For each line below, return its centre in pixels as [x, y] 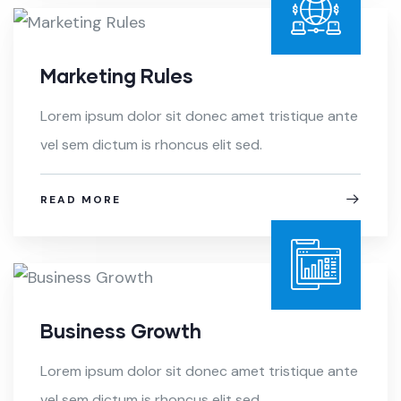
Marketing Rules [117, 76]
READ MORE [81, 200]
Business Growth [121, 331]
